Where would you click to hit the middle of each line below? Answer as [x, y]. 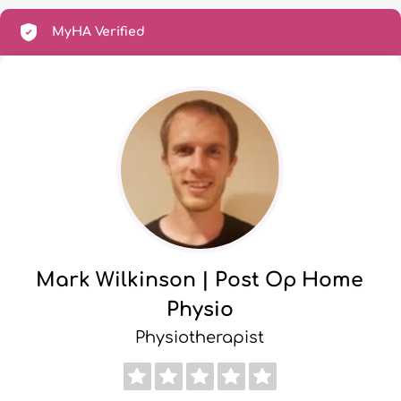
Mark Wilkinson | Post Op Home [200, 280]
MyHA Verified [98, 32]
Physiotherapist [200, 337]
